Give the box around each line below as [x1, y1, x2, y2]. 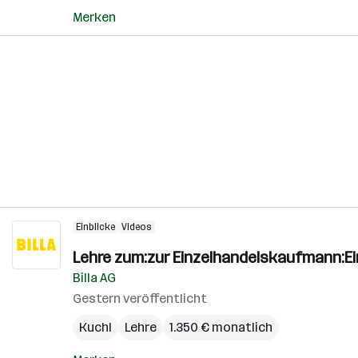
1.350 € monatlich [169, 320, 272, 335]
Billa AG [73, 270, 116, 285]
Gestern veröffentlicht [73, 291, 207, 306]
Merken [73, 10, 116, 25]
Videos [121, 221, 152, 233]
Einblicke [76, 221, 115, 233]
